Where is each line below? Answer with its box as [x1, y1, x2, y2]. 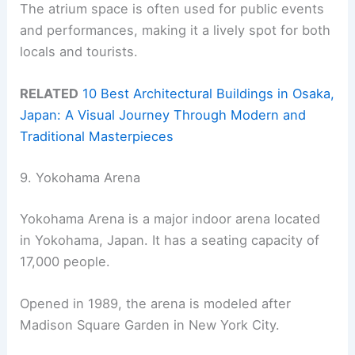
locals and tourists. [20, 44, 139, 60]
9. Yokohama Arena [20, 170, 141, 186]
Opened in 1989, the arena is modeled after [20, 295, 292, 311]
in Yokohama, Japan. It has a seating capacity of [20, 231, 320, 248]
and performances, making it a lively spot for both [20, 22, 331, 39]
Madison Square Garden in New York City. [20, 316, 281, 333]
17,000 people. [20, 253, 111, 269]
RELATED [20, 86, 79, 102]
